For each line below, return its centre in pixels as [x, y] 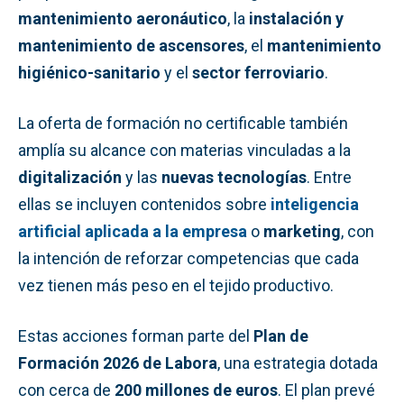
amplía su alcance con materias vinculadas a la [184, 150]
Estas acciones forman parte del [136, 335]
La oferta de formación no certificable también [183, 123]
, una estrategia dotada [298, 363]
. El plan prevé [326, 390]
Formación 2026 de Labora [118, 363]
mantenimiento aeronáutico [123, 18]
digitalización [70, 177]
